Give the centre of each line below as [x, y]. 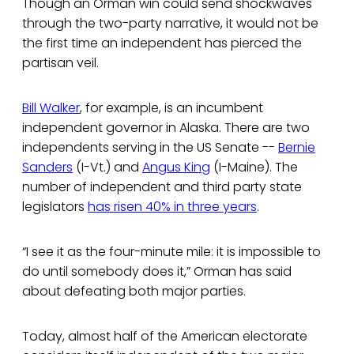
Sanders [47, 168]
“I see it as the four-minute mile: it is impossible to [171, 252]
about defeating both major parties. [134, 292]
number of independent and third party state [162, 187]
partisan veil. [60, 63]
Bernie [297, 148]
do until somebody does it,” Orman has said [157, 272]
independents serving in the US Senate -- [150, 148]
